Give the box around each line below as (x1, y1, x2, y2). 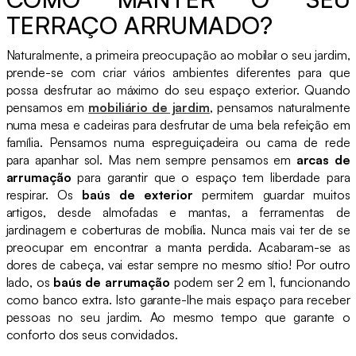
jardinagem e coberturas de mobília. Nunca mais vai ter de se (6, 221, 350, 238)
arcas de (296, 151, 350, 168)
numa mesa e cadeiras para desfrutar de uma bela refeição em (6, 116, 350, 133)
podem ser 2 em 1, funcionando (169, 273, 350, 290)
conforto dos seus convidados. (6, 326, 178, 342)
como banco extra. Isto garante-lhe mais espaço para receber (6, 291, 350, 308)
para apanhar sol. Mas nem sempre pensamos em (6, 151, 296, 168)
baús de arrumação (53, 273, 170, 290)
